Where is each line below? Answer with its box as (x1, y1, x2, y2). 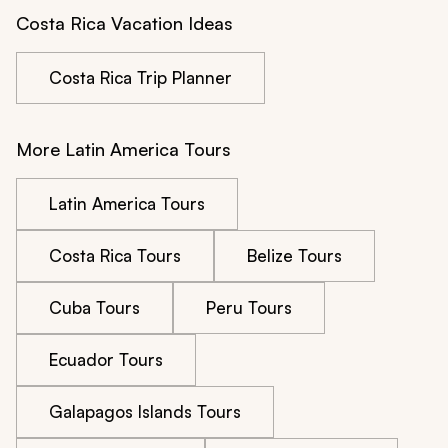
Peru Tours (206, 297, 292, 319)
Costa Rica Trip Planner (49, 67, 232, 89)
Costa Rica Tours (49, 245, 181, 267)
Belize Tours (247, 245, 342, 267)
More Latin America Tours (16, 138, 231, 161)
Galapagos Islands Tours (49, 401, 241, 423)
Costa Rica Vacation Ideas (16, 12, 233, 35)
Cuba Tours (49, 297, 140, 319)
